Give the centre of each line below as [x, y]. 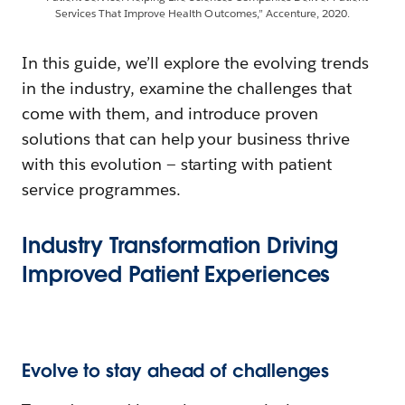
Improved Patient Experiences [176, 274]
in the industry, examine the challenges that [187, 88]
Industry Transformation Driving [180, 245]
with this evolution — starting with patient [177, 164]
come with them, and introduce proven [170, 113]
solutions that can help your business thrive [186, 138]
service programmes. [101, 189]
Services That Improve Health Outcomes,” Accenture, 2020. [202, 13]
